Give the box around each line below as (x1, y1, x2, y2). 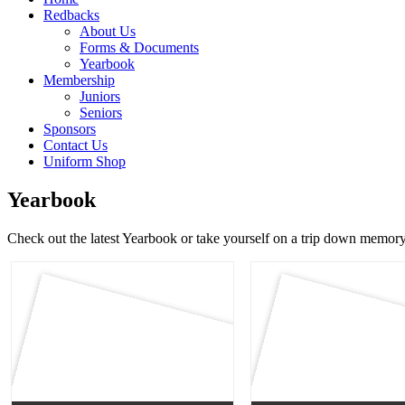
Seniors (80, 105, 122, 120)
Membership (43, 72, 115, 88)
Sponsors (43, 121, 96, 137)
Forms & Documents (80, 40, 199, 55)
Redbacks (43, 7, 99, 23)
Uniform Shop (43, 154, 126, 169)
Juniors (80, 89, 120, 104)
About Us (80, 24, 136, 39)
